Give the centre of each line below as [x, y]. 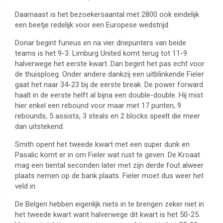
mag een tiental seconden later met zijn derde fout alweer [109, 166]
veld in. [26, 186]
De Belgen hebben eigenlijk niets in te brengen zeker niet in [110, 204]
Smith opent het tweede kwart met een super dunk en [102, 145]
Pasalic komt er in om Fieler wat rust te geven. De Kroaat [108, 155]
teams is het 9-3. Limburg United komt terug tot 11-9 [101, 54]
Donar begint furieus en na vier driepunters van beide [101, 43]
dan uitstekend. [40, 127]
